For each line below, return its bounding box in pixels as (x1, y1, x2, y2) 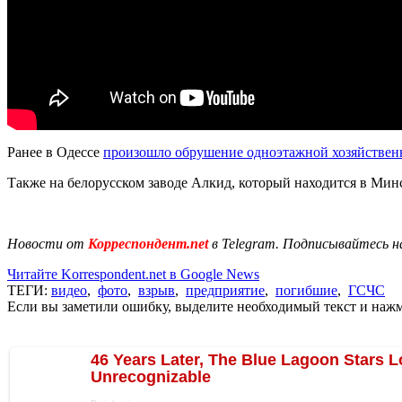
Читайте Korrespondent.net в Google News (7, 266, 259, 282)
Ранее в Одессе (7, 144, 103, 160)
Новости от (7, 235, 84, 251)
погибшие (275, 282, 337, 298)
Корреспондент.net (84, 235, 212, 251)
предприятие (186, 282, 265, 298)
